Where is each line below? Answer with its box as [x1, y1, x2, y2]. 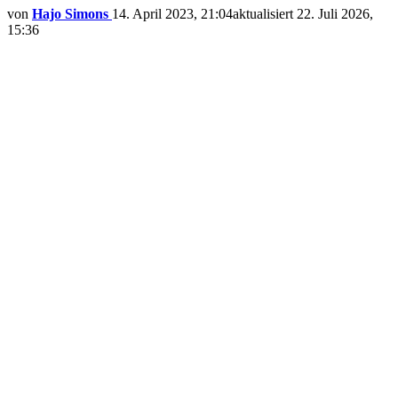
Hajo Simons [32, 5, 108, 21]
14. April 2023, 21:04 [112, 5, 233, 21]
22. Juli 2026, [297, 5, 373, 21]
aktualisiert [233, 5, 297, 21]
